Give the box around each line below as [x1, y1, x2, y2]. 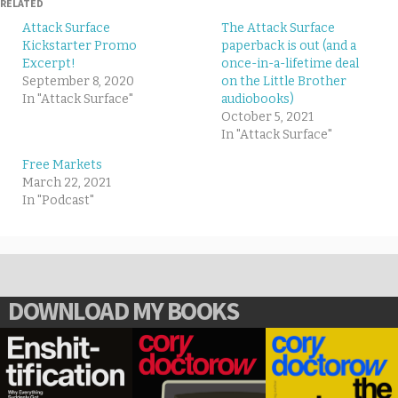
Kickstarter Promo [22, 37, 137, 53]
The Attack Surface [221, 20, 335, 36]
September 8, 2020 [22, 73, 134, 89]
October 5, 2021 [221, 108, 314, 124]
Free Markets [22, 156, 102, 172]
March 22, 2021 [22, 174, 111, 190]
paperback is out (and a [221, 37, 356, 53]
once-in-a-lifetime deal [221, 55, 359, 71]
